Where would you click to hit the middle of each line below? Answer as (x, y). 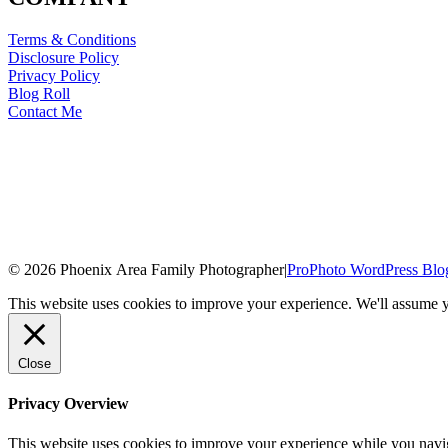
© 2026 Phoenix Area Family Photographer (146, 269)
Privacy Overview (68, 404)
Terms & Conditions (72, 39)
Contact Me (45, 111)
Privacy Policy (54, 75)
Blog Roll (39, 93)
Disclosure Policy (63, 57)
